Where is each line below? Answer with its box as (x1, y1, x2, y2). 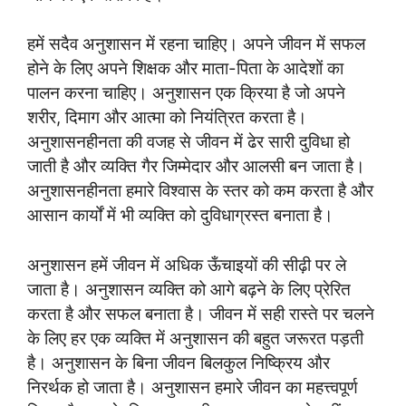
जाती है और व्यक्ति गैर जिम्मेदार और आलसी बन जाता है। (27, 156, 365, 177)
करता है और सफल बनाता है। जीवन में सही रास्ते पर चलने (27, 304, 374, 324)
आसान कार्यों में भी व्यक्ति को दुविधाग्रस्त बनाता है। (27, 205, 333, 226)
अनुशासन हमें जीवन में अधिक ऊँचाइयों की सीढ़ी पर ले (27, 255, 346, 275)
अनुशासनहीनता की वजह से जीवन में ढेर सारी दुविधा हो (27, 131, 350, 152)
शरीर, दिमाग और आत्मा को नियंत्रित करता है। (27, 107, 307, 128)
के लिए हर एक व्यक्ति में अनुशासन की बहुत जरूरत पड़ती (27, 328, 363, 349)
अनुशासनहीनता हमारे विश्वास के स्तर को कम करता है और (27, 180, 373, 201)
